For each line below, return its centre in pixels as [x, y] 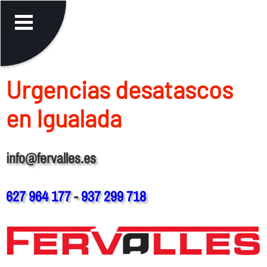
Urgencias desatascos [119, 89]
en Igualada [63, 118]
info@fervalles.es [51, 158]
